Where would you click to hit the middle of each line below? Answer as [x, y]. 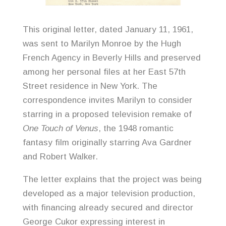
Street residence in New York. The [90, 86]
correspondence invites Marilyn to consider [107, 100]
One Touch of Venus [60, 129]
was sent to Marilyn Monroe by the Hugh [102, 44]
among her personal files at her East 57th [104, 72]
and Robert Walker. [60, 157]
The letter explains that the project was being [112, 180]
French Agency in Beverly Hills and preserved [111, 58]
